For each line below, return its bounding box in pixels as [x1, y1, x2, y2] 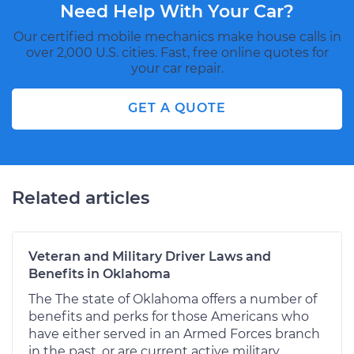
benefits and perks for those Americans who [28, 308, 309, 324]
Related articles [12, 186, 149, 209]
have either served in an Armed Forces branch [28, 326, 320, 341]
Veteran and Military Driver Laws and [28, 248, 271, 264]
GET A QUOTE [128, 100, 226, 115]
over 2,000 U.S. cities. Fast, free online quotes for [25, 44, 329, 60]
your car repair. [130, 60, 224, 76]
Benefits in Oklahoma [28, 265, 171, 281]
